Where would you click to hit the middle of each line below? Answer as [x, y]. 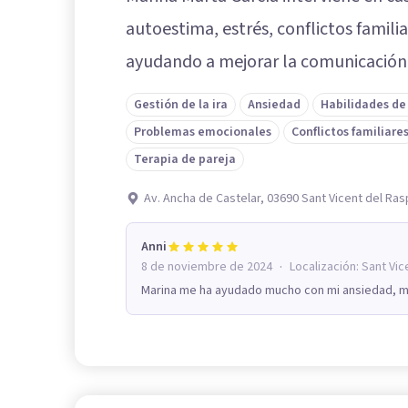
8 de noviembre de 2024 [207, 266]
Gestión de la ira [181, 104]
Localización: [326, 266]
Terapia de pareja [185, 159]
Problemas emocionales [203, 132]
